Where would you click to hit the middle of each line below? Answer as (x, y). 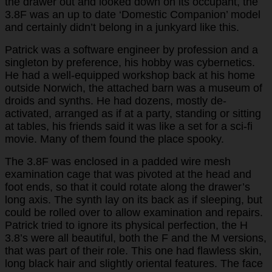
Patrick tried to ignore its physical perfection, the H (126, 225)
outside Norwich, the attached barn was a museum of (134, 88)
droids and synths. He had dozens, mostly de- (116, 100)
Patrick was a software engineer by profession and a (131, 49)
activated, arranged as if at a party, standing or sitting (133, 113)
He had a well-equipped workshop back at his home (130, 75)
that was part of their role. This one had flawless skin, (133, 250)
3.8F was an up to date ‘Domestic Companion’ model (133, 14)
